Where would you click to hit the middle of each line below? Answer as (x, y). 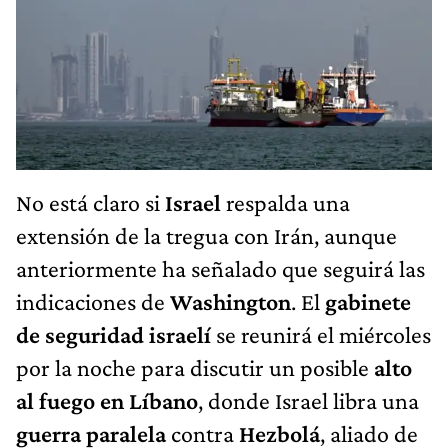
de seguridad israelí (113, 334)
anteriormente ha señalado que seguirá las (220, 268)
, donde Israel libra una (308, 400)
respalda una (285, 202)
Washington (230, 301)
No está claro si (90, 202)
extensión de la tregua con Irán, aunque (206, 235)
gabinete (368, 301)
